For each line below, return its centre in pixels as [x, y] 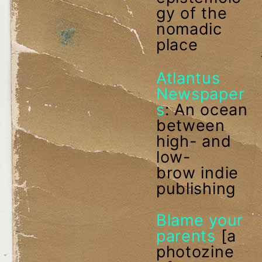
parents [186, 236]
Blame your [199, 220]
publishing [196, 188]
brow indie [197, 173]
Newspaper [200, 94]
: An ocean [206, 109]
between [190, 125]
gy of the [192, 13]
